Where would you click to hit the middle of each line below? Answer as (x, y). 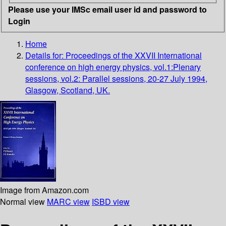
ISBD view (111, 201)
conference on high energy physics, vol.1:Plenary (113, 67)
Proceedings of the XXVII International (134, 55)
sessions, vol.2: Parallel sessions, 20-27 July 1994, (116, 78)
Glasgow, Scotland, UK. (68, 90)
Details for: (45, 55)
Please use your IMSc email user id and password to (107, 9)
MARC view (68, 201)
